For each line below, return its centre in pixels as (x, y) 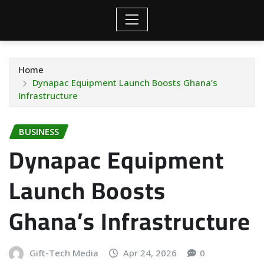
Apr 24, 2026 (150, 253)
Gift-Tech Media (64, 253)
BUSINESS (39, 132)
